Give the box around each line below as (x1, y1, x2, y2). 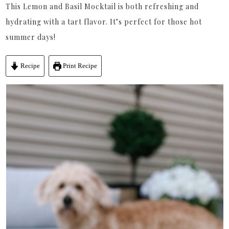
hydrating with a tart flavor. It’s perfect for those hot (6, 17, 202, 27)
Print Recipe (61, 62, 97, 70)
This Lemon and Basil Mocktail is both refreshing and (6, 2, 199, 12)
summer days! (6, 32, 56, 42)
